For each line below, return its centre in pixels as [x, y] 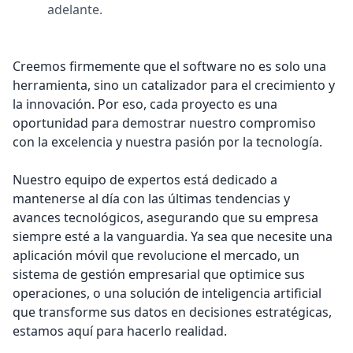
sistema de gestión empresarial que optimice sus [159, 274]
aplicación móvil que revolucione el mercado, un [156, 255]
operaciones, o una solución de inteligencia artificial [167, 293]
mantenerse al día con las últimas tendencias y [151, 199]
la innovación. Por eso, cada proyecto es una [145, 104]
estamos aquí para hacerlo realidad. [120, 331]
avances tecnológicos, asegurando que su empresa [165, 217]
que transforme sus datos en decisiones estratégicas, [172, 312]
